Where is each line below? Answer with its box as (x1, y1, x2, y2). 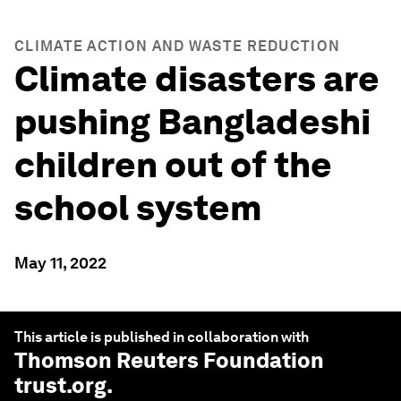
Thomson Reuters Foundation (14, 347, 324, 373)
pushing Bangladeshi (14, 100, 371, 143)
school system (14, 186, 262, 229)
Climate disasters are (14, 57, 380, 100)
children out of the (14, 143, 332, 186)
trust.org (14, 372, 107, 398)
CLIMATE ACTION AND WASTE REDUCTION (14, 38, 341, 55)
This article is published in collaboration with (14, 328, 309, 346)
